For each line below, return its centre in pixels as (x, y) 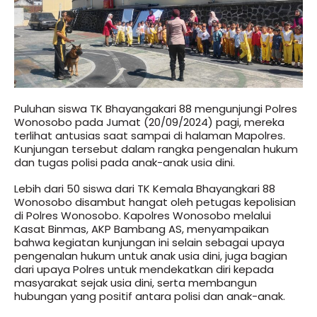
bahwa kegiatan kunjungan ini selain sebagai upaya (149, 243)
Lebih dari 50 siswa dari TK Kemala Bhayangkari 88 (145, 189)
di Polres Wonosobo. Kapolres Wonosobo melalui (143, 216)
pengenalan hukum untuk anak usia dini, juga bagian (151, 256)
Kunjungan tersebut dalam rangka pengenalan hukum (156, 149)
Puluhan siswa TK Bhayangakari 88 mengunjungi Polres (156, 108)
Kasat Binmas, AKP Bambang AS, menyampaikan (142, 229)
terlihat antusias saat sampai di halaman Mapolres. (150, 135)
